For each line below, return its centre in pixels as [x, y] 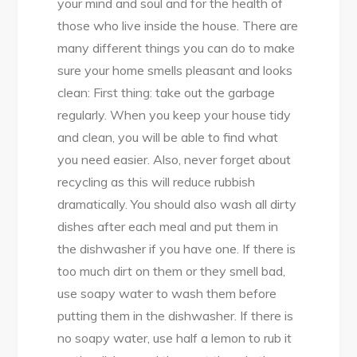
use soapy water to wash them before [167, 294]
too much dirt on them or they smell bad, [172, 271]
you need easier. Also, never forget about [175, 160]
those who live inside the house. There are [178, 26]
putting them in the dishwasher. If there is [176, 316]
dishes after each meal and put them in [168, 227]
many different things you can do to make [177, 48]
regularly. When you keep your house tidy [175, 115]
